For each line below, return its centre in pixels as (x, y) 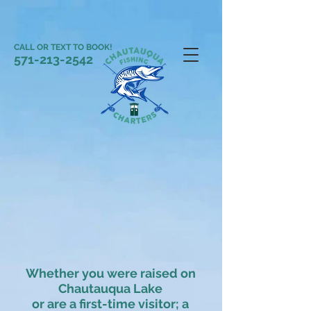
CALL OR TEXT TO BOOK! (64, 47)
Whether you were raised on (110, 273)
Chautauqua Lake (110, 288)
